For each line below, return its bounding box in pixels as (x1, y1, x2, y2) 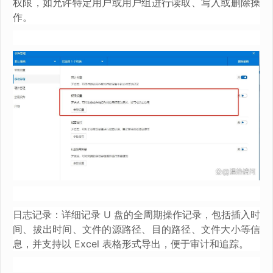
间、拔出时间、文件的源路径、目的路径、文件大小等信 (13, 222, 260, 235)
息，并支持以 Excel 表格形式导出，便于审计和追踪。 (13, 237, 249, 250)
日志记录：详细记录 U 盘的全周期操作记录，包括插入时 (13, 208, 260, 221)
